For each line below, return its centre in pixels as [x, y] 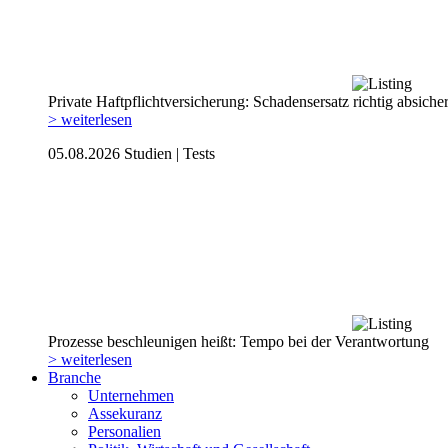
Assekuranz [125, 413]
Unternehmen [131, 395]
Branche [74, 377]
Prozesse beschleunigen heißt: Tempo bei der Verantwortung [238, 341]
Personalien [124, 431]
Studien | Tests [169, 153]
